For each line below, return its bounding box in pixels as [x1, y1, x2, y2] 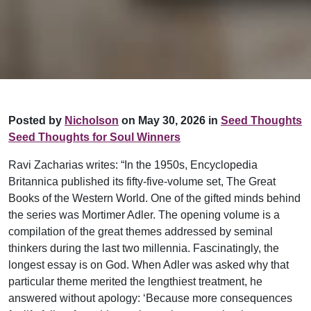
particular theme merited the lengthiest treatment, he [8, 275, 262, 287]
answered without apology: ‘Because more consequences [8, 292, 292, 304]
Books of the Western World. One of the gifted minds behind [8, 192, 301, 204]
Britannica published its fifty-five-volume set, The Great [8, 175, 276, 187]
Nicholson [65, 114, 119, 126]
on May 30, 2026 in [119, 114, 218, 126]
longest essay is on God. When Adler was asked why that [8, 258, 289, 271]
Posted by [8, 114, 65, 126]
